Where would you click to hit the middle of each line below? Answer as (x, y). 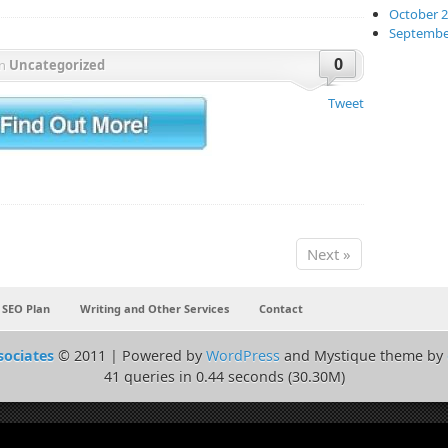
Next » (329, 254)
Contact (281, 309)
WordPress (243, 356)
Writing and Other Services (154, 309)
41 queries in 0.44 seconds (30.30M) (224, 377)
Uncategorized (57, 65)
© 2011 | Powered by (130, 356)
